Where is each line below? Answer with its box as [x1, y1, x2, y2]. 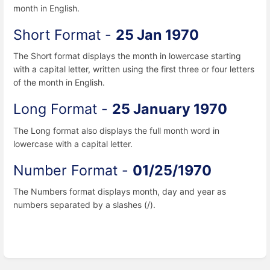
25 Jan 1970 [116, 26, 199, 44]
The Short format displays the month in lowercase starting [13, 51, 241, 61]
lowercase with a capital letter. [13, 138, 133, 149]
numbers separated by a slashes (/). [13, 199, 155, 210]
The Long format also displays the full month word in [13, 125, 219, 136]
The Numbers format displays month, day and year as [13, 186, 226, 196]
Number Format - [13, 161, 133, 179]
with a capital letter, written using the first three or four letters [13, 64, 254, 75]
